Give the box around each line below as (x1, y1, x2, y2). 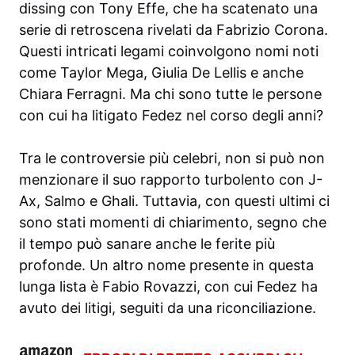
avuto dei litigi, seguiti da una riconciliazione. (19, 300, 316, 317)
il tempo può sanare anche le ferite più (19, 235, 275, 253)
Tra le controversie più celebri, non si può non (19, 150, 325, 167)
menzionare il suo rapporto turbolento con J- (19, 171, 323, 189)
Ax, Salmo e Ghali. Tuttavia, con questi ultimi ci (19, 193, 330, 210)
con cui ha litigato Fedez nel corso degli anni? (19, 107, 323, 124)
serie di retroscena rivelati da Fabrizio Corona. (19, 21, 328, 39)
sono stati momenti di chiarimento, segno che (19, 214, 326, 231)
